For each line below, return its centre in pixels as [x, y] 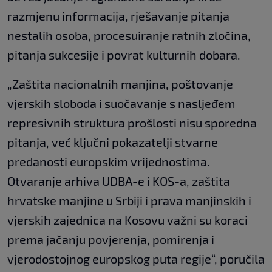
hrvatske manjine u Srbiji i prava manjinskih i [129, 200]
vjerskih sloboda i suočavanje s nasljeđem [121, 103]
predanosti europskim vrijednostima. [109, 161]
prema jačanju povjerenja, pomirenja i [111, 239]
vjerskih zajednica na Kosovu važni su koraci [127, 219]
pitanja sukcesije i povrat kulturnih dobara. [124, 54]
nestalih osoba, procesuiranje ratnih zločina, [129, 35]
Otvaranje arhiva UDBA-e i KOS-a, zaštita [119, 181]
